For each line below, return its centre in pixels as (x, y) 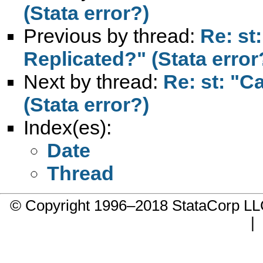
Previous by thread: (112, 36)
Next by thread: (93, 81)
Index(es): (68, 127)
